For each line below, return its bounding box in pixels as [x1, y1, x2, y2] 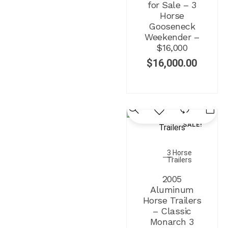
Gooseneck [149, 20, 195, 32]
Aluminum [150, 184, 194, 195]
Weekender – [145, 31, 199, 42]
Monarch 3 [150, 216, 194, 227]
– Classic [152, 205, 191, 216]
